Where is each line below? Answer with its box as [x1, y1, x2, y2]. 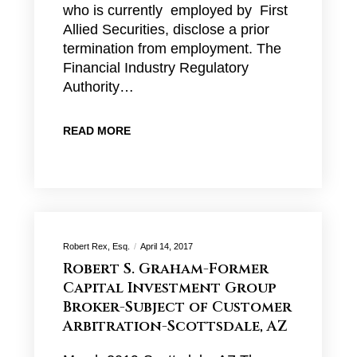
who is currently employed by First [62, 2, 288, 18]
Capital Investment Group [62, 278, 277, 298]
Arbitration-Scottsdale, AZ [62, 316, 288, 336]
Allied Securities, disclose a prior [62, 22, 269, 37]
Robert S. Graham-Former [62, 259, 269, 279]
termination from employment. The [62, 41, 281, 57]
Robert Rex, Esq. [62, 241, 130, 251]
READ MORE [62, 124, 131, 137]
